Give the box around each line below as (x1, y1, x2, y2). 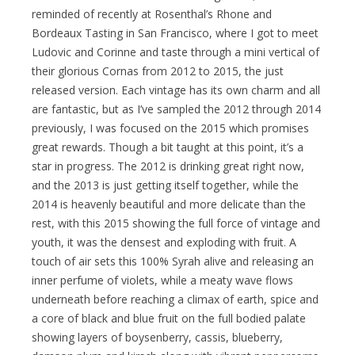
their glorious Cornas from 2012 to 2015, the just (32, 63, 284, 78)
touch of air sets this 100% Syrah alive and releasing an (32, 253, 314, 269)
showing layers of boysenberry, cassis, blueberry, (32, 329, 283, 345)
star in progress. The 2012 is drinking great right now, (32, 158, 304, 174)
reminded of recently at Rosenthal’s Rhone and (32, 6, 272, 21)
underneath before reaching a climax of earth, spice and (32, 291, 319, 307)
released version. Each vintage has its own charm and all (32, 82, 320, 97)
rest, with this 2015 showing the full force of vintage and (32, 215, 320, 231)
